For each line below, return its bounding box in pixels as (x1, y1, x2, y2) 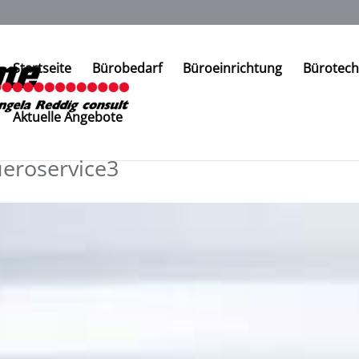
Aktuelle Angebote (13, 108, 123, 126)
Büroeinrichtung (183, 59, 283, 77)
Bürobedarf (92, 59, 163, 77)
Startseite (13, 59, 72, 77)
